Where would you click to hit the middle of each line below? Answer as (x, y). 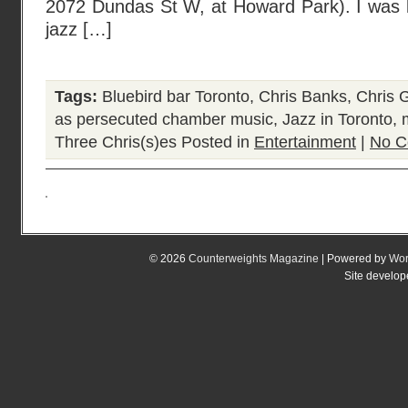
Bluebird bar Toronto (176, 97)
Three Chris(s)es (116, 142)
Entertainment (305, 142)
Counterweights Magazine (254, 258)
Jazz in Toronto (337, 119)
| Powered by (354, 258)
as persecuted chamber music (164, 119)
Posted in (215, 142)
